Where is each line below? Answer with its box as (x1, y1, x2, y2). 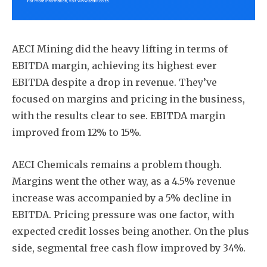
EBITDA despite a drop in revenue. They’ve (12, 76, 217, 88)
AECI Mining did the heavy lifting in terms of (12, 42, 228, 55)
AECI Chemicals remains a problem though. (12, 158, 222, 170)
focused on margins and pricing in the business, (12, 92, 245, 105)
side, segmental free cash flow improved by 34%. (12, 241, 246, 254)
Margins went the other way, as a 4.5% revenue (12, 175, 235, 187)
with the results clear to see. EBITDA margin (12, 109, 225, 122)
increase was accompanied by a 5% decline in (12, 191, 231, 204)
